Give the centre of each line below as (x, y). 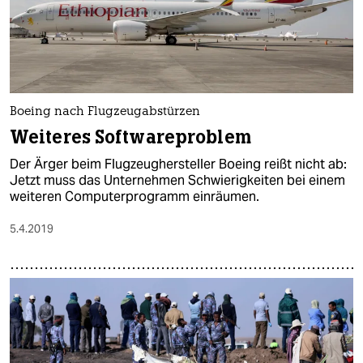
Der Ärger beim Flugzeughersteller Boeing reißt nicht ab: (178, 164)
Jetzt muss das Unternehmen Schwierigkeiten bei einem (177, 180)
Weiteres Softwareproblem (130, 137)
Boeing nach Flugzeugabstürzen (105, 112)
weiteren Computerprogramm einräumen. (135, 196)
